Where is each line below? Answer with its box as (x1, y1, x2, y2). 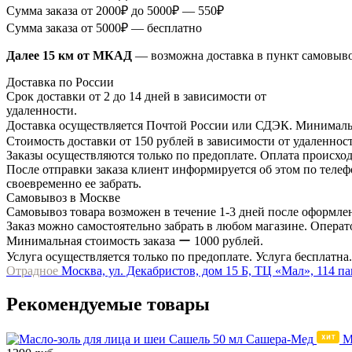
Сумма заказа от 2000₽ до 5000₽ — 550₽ (6, 3, 224, 17)
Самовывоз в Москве (6, 190, 120, 204)
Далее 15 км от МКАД (6, 48, 132, 62)
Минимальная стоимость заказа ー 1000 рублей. (6, 233, 263, 247)
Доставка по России (6, 75, 114, 89)
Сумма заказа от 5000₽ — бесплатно (6, 20, 202, 35)
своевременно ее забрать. (6, 176, 141, 190)
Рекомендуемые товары (6, 293, 210, 314)
